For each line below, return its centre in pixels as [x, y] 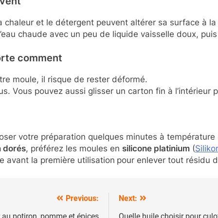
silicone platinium [156, 148]
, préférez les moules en [74, 148]
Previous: [82, 199]
